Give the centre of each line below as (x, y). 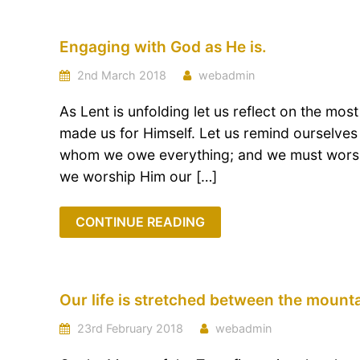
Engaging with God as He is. (163, 47)
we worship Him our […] (138, 176)
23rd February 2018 (129, 328)
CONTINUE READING (140, 222)
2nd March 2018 (120, 75)
